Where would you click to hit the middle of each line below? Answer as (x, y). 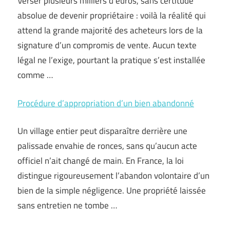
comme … (35, 75)
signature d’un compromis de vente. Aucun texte (107, 45)
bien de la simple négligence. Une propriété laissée (112, 190)
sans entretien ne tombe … (67, 205)
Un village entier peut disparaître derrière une (102, 131)
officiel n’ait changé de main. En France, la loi (101, 161)
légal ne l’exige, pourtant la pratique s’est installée (111, 60)
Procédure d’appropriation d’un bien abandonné (106, 103)
